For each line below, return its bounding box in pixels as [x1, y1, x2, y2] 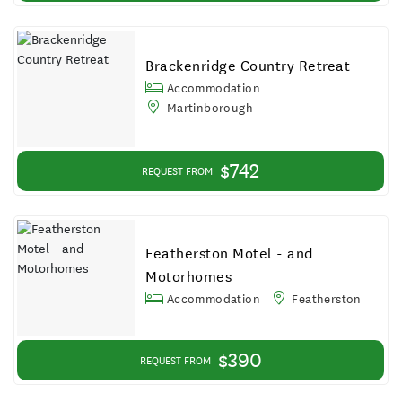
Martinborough [163, 99, 253, 116]
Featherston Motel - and [145, 243, 313, 263]
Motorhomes [145, 267, 232, 286]
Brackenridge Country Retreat [145, 56, 351, 75]
